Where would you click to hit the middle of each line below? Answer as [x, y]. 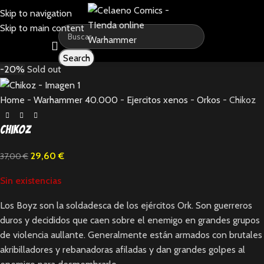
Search [76, 58]
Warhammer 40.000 [76, 100]
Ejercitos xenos [157, 100]
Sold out [44, 69]
